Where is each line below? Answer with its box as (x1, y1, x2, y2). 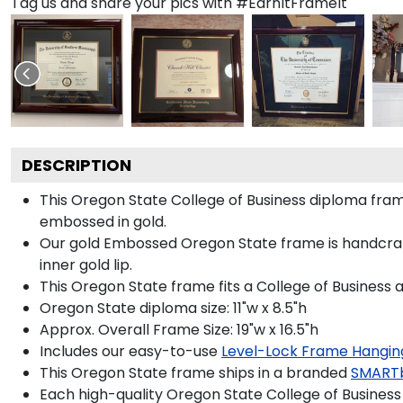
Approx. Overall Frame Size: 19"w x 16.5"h (40, 318, 318, 340)
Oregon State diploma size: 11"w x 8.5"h (40, 297, 307, 318)
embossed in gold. (40, 210, 166, 232)
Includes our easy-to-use (40, 340, 218, 362)
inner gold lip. (40, 254, 132, 275)
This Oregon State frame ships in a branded (40, 362, 347, 383)
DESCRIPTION (22, 153, 131, 176)
